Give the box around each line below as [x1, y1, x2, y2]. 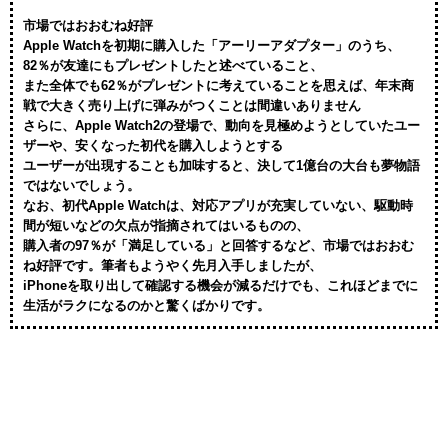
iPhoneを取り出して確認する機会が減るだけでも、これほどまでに [23, 278, 418, 294]
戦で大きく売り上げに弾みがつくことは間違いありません [23, 98, 361, 114]
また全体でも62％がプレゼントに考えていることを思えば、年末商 [23, 78, 414, 94]
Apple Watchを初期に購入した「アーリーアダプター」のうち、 [23, 38, 400, 54]
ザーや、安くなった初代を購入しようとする [23, 138, 283, 154]
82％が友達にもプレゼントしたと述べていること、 [23, 58, 323, 74]
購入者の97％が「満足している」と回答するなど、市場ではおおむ [23, 238, 414, 254]
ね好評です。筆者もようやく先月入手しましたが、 [23, 258, 322, 274]
